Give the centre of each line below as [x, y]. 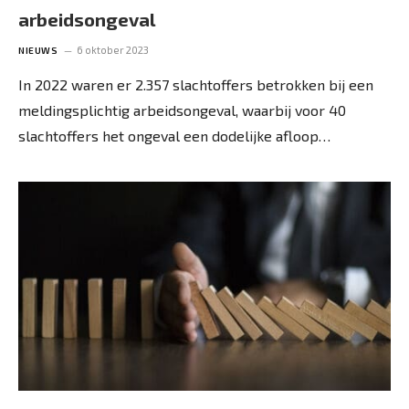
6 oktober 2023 [113, 49]
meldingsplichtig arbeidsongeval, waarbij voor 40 [182, 110]
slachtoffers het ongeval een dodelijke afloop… [174, 135]
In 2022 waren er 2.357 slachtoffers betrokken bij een [196, 84]
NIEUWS [38, 50]
